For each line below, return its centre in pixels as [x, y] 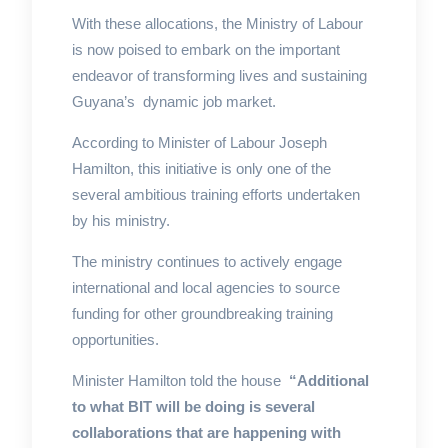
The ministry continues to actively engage [206, 261]
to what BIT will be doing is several [193, 406]
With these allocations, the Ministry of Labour [217, 23]
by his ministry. [120, 220]
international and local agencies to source [205, 287]
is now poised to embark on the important [205, 49]
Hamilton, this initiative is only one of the [201, 168]
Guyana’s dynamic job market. [173, 101]
